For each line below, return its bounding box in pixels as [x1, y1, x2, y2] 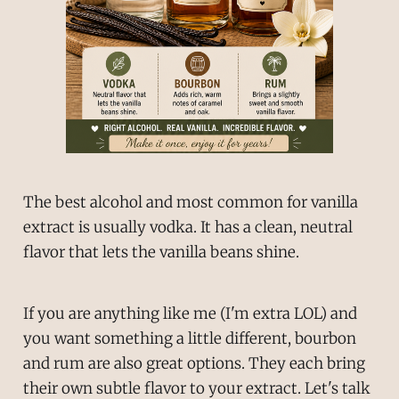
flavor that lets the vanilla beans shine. [22, 241, 299, 262]
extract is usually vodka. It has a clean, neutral [22, 216, 353, 237]
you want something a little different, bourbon [22, 328, 356, 348]
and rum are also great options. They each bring [22, 353, 365, 373]
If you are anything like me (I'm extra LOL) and [22, 303, 357, 323]
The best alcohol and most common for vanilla [22, 191, 358, 212]
